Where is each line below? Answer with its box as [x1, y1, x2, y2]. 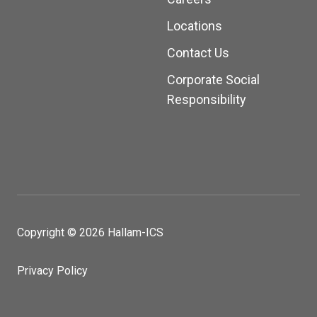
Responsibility [167, 92, 246, 108]
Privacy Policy [17, 264, 88, 278]
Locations [167, 18, 222, 34]
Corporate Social [167, 72, 260, 88]
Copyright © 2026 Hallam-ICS [17, 226, 163, 240]
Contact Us [167, 45, 229, 61]
